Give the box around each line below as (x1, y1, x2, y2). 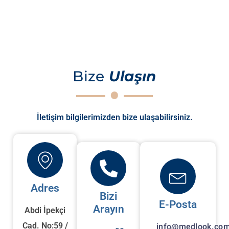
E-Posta (159, 198, 197, 211)
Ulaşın (108, 67, 156, 85)
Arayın (93, 203, 124, 216)
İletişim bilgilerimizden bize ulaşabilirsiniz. (36, 112, 193, 123)
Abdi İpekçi (25, 205, 66, 216)
